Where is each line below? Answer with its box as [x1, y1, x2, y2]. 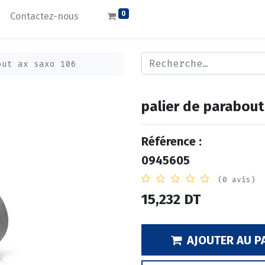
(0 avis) [218, 174, 256, 185]
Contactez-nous [10, 11, 79, 22]
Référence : [141, 134, 202, 148]
